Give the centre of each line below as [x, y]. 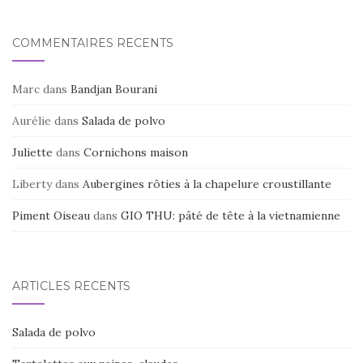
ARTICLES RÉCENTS [71, 286]
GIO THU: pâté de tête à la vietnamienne [231, 215]
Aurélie [32, 120]
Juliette [32, 152]
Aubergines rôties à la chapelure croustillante [207, 184]
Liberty [32, 184]
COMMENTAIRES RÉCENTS [93, 43]
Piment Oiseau [51, 215]
